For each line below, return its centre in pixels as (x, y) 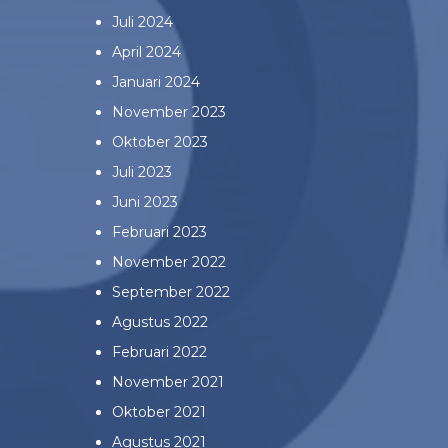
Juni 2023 (145, 201)
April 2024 (146, 51)
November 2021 (168, 381)
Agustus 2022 (160, 321)
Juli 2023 (142, 171)
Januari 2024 (156, 81)
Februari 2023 (159, 231)
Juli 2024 (142, 21)
